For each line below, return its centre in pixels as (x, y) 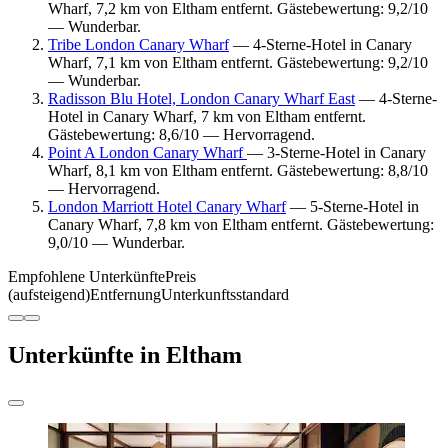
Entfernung (125, 294)
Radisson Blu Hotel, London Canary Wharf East (201, 98)
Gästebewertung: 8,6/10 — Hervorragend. (181, 134)
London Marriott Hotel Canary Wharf (167, 206)
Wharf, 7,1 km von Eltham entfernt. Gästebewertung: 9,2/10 (238, 62)
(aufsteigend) (49, 294)
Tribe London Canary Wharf (138, 44)
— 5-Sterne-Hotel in (352, 206)
